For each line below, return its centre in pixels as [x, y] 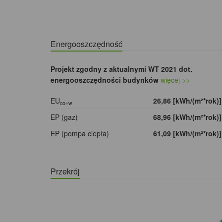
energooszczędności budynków [105, 80]
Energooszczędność [86, 44]
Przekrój [65, 171]
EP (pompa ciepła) [80, 134]
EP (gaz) [64, 117]
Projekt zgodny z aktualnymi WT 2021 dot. [121, 69]
